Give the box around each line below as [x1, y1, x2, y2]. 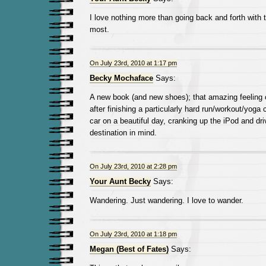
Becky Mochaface [89, 74, 153, 83]
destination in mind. [89, 128, 157, 137]
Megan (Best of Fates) [89, 245, 169, 254]
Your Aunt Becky [89, 177, 151, 186]
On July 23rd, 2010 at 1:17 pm [89, 59, 177, 66]
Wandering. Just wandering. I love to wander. [89, 196, 243, 205]
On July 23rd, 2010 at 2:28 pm [89, 163, 177, 170]
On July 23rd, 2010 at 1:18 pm [89, 230, 177, 237]
